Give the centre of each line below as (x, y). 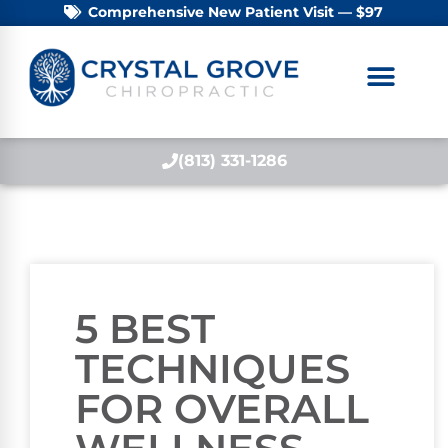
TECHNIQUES (212, 368)
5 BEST (145, 328)
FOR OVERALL (222, 408)
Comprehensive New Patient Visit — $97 (235, 12)
